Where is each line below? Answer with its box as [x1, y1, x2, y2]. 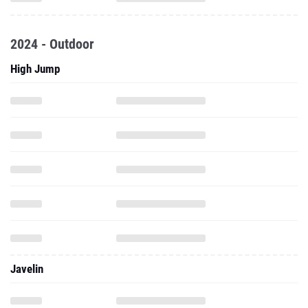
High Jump [10, 62, 60, 76]
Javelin [10, 262, 43, 276]
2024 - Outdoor [10, 36, 94, 52]
